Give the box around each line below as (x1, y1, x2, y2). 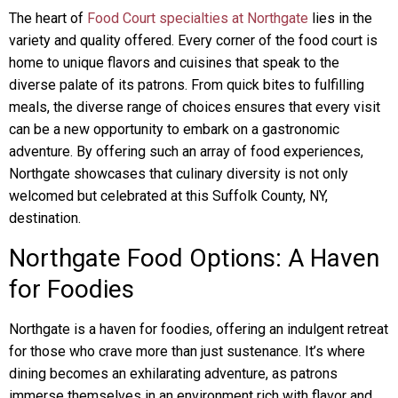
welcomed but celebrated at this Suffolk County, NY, (9, 187, 328, 204)
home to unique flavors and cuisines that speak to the (9, 54, 339, 71)
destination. (9, 210, 81, 227)
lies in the (308, 10, 372, 27)
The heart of (9, 10, 87, 27)
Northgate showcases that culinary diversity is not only (9, 165, 348, 182)
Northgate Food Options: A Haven (9, 243, 379, 273)
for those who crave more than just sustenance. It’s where (9, 343, 365, 360)
